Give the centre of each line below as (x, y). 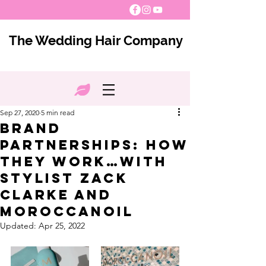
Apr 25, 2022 (62, 226)
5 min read (58, 113)
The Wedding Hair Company (96, 40)
